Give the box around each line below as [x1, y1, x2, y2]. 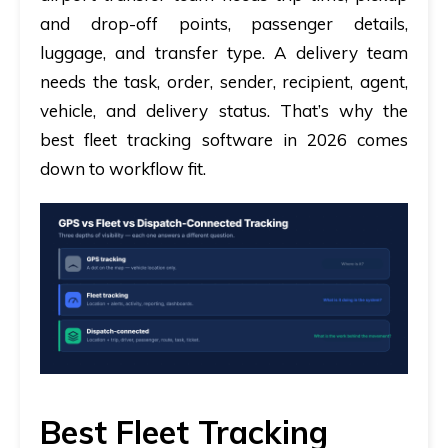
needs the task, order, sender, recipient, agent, [40, 70, 408, 92]
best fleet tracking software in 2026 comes [40, 128, 408, 150]
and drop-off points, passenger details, [40, 12, 408, 34]
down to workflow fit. [40, 157, 206, 179]
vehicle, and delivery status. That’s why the [40, 99, 408, 121]
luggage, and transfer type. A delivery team [40, 41, 408, 63]
